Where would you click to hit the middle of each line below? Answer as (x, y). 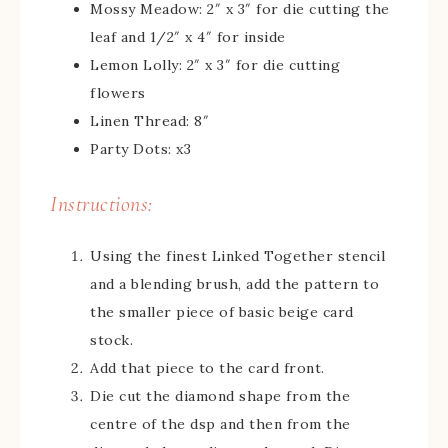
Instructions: (101, 204)
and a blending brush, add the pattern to (234, 284)
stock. (111, 340)
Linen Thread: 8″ (149, 121)
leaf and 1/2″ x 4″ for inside (188, 37)
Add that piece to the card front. (207, 368)
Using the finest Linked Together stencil (237, 256)
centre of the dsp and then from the (220, 424)
